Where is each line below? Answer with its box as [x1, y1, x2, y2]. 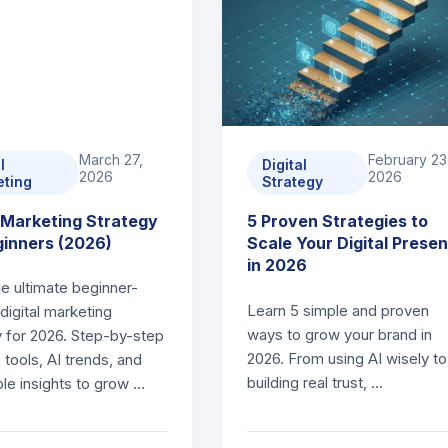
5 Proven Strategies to [246, 211, 428, 231]
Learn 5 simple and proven [246, 301, 429, 320]
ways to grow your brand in [246, 325, 432, 344]
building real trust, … [246, 373, 383, 392]
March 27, [79, 151, 144, 168]
